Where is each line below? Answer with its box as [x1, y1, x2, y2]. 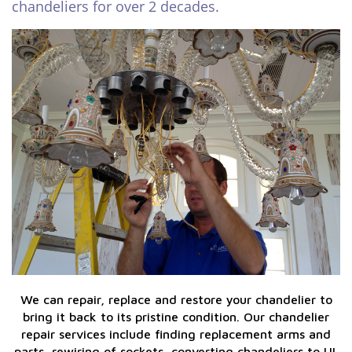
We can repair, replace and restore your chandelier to [20, 292, 332, 307]
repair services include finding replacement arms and [21, 327, 331, 342]
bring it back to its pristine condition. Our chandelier [23, 310, 329, 324]
